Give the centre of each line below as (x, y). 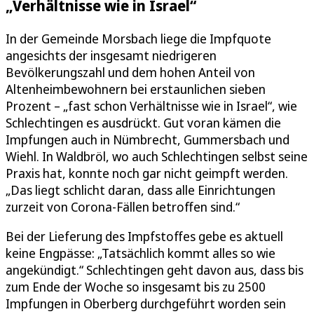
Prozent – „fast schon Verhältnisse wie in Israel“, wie (151, 106)
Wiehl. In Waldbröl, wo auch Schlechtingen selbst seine (157, 157)
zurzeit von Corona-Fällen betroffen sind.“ (123, 207)
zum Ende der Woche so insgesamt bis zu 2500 (136, 287)
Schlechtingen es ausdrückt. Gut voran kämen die (143, 123)
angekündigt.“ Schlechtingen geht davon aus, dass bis (155, 270)
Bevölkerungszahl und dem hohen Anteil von (130, 73)
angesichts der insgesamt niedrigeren (111, 56)
